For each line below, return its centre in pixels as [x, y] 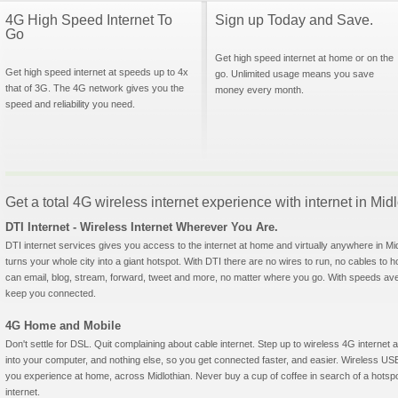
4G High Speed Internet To [89, 20]
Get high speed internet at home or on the [304, 58]
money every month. [259, 90]
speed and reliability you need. [70, 104]
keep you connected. [51, 293]
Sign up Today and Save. [294, 20]
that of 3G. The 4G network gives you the [95, 88]
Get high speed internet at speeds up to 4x [97, 72]
